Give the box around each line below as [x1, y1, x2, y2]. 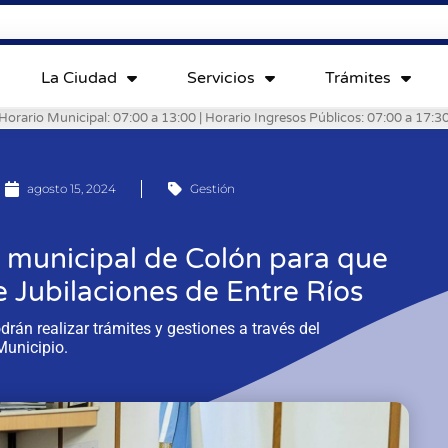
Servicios [186, 67, 255, 88]
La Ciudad [40, 67, 117, 88]
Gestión [190, 180, 236, 196]
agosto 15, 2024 [27, 180, 117, 196]
